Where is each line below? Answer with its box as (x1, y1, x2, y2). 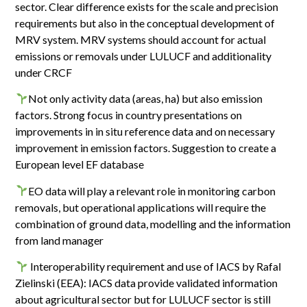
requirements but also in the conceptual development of (15, 16, 275, 30)
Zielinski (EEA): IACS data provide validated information (15, 276, 278, 290)
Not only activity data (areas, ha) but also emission (27, 92, 262, 106)
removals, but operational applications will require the (15, 200, 267, 214)
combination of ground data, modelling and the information (15, 217, 291, 230)
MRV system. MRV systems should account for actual (15, 33, 267, 47)
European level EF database (15, 158, 145, 171)
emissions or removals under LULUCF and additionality (15, 49, 272, 63)
